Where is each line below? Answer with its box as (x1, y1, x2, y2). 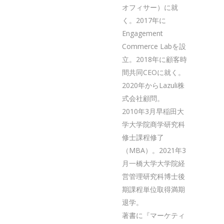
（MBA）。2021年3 (122, 145, 186, 155)
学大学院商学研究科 (122, 119, 185, 129)
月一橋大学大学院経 (122, 158, 185, 168)
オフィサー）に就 (122, 2, 178, 12)
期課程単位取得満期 (122, 184, 185, 194)
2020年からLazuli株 (122, 80, 184, 90)
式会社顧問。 (122, 93, 164, 103)
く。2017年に (122, 15, 166, 25)
